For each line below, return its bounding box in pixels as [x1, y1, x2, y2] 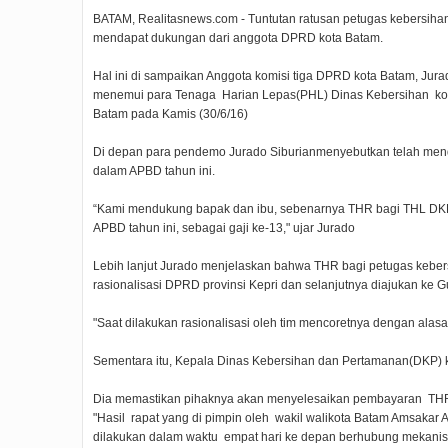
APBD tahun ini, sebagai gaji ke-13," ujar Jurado [93, 221, 355, 236]
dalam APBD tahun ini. [93, 164, 215, 179]
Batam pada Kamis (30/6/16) [93, 107, 248, 122]
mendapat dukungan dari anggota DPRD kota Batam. [93, 31, 383, 46]
